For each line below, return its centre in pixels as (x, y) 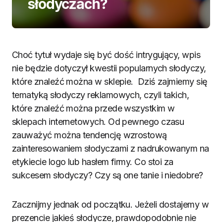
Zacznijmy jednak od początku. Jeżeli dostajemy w (111, 204)
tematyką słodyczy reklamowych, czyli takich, (101, 95)
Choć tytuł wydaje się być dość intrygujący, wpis (106, 55)
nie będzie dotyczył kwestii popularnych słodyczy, (109, 68)
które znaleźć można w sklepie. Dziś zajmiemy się (110, 82)
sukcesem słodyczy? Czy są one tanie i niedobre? (108, 175)
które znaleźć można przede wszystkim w (93, 108)
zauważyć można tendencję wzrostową (89, 135)
